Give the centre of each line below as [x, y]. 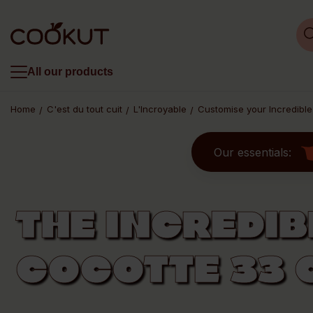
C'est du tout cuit [85, 109]
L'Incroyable [160, 109]
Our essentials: [252, 152]
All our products [70, 72]
